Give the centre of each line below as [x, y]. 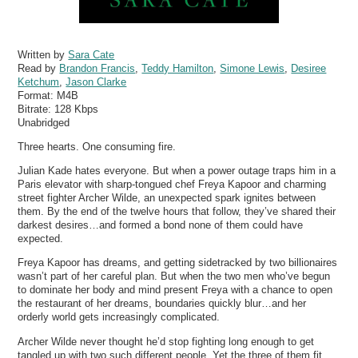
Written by [43, 54]
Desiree [309, 68]
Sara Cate [91, 54]
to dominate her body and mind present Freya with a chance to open [175, 290]
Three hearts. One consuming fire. [97, 146]
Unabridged [44, 122]
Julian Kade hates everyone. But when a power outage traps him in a [177, 171]
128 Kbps [77, 109]
